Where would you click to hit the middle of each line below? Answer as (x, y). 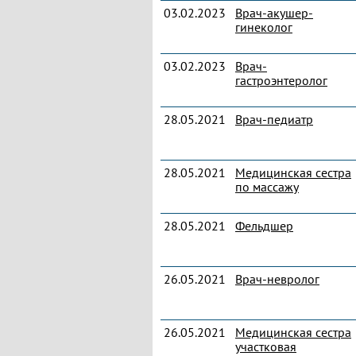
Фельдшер (264, 226)
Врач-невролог (277, 279)
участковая (266, 346)
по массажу (267, 187)
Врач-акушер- (274, 13)
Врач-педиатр (274, 119)
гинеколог (264, 27)
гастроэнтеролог (281, 80)
